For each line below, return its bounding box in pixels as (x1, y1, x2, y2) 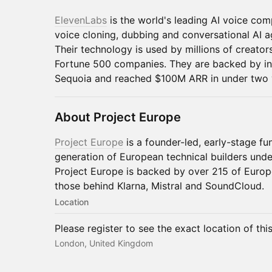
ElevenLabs (55, 13, 107, 26)
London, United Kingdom (55, 237, 153, 248)
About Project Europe (55, 109, 181, 124)
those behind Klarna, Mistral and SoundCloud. (55, 179, 264, 192)
